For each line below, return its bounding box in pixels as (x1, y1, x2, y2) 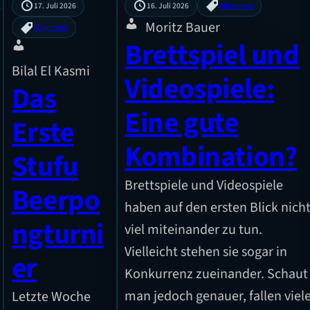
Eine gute (125, 103, 239, 144)
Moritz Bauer (145, 18, 221, 38)
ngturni (11, 215, 104, 255)
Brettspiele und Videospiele (125, 176, 284, 196)
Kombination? (125, 137, 298, 178)
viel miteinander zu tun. (125, 220, 263, 240)
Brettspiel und (125, 35, 300, 76)
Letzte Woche (11, 287, 91, 307)
